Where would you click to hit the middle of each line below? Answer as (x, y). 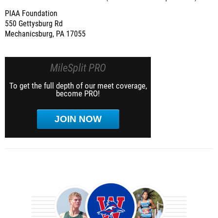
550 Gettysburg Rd (34, 24)
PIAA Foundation (31, 14)
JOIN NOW (78, 119)
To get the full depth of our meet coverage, (78, 86)
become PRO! (78, 93)
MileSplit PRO (78, 68)
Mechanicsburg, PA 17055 (45, 34)
